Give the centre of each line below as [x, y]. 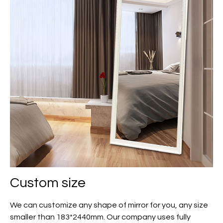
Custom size [48, 183]
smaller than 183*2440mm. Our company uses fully [100, 217]
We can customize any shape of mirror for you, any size [109, 205]
